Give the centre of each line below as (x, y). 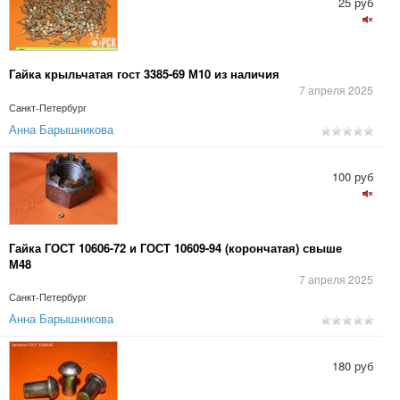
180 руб (353, 366)
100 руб (353, 176)
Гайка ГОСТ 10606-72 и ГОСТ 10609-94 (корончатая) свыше (175, 248)
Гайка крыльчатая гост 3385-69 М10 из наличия (144, 74)
